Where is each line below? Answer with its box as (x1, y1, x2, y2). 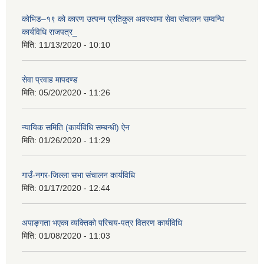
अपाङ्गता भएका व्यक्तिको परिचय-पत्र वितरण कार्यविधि (22, 218, 182, 228)
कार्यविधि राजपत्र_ (22, 27, 77, 37)
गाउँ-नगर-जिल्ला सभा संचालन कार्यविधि (22, 170, 135, 180)
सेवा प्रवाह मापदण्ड (22, 75, 78, 85)
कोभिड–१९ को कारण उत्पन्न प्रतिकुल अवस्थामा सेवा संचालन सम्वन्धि (22, 14, 224, 24)
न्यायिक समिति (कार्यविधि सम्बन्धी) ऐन (22, 123, 130, 133)
